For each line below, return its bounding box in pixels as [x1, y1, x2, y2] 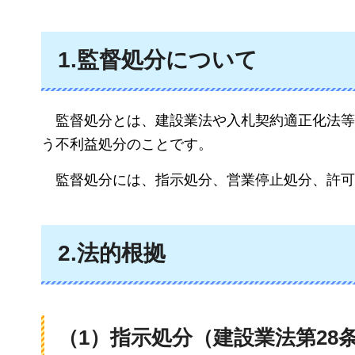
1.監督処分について [58, 48, 258, 72]
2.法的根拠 [58, 240, 166, 265]
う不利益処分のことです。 [41, 136, 212, 153]
